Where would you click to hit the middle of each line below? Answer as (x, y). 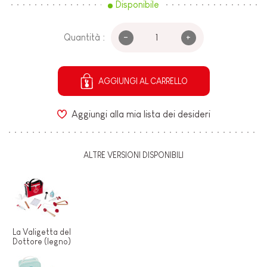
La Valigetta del (42, 232)
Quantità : (84, 38)
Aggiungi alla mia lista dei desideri (141, 114)
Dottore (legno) (42, 241)
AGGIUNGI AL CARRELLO (143, 81)
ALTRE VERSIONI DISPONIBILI (133, 155)
